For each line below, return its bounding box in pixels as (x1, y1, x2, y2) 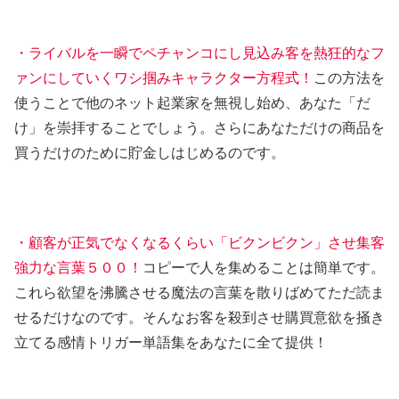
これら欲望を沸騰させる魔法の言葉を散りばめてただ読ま (14, 284, 385, 300)
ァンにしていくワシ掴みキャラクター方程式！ (14, 69, 313, 85)
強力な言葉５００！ (14, 259, 142, 275)
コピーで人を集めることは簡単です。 (142, 259, 385, 275)
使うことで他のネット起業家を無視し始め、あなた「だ (14, 94, 370, 110)
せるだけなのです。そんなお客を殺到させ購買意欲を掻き (14, 309, 385, 325)
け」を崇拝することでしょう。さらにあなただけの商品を (14, 119, 385, 135)
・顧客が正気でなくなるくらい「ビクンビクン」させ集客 (14, 234, 385, 250)
